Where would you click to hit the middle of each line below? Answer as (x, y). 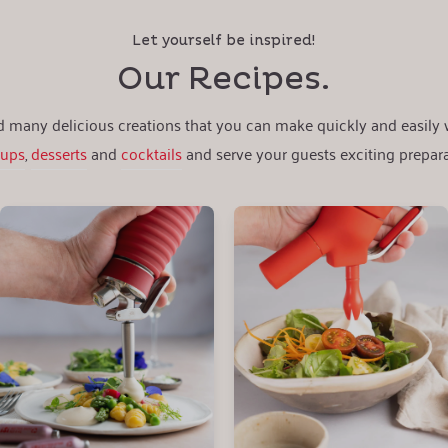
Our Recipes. (224, 79)
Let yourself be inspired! (224, 40)
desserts (59, 152)
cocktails (152, 152)
